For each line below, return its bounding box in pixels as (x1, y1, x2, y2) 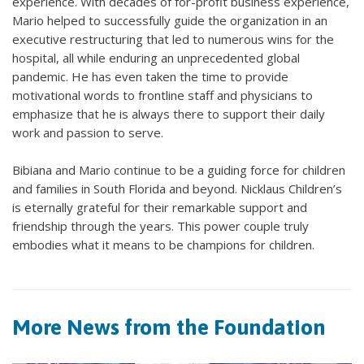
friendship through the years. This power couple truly (12, 218, 309, 235)
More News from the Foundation (12, 314, 326, 340)
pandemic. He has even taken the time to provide (12, 68, 288, 85)
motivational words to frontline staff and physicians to (12, 87, 313, 104)
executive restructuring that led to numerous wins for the (12, 31, 334, 48)
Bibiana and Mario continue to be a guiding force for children (12, 162, 345, 179)
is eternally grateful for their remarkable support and (12, 199, 307, 216)
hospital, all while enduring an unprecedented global (12, 50, 300, 67)
